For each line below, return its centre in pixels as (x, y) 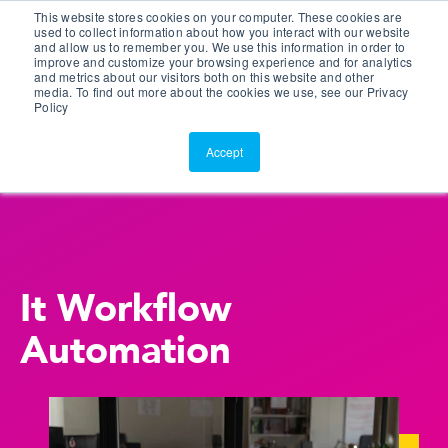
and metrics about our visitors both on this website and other (204, 76)
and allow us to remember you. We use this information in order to (220, 46)
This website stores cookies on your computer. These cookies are (218, 16)
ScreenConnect (115, 61)
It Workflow (126, 309)
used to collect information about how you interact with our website (222, 31)
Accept (224, 151)
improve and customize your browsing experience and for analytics (223, 61)
